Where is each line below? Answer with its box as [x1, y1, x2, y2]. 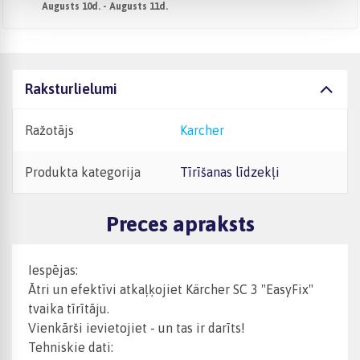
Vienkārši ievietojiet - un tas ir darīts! [28, 321, 245, 336]
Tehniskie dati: [28, 340, 113, 355]
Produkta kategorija [25, 165, 141, 179]
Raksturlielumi [25, 80, 117, 97]
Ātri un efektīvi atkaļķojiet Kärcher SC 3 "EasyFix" [28, 282, 313, 297]
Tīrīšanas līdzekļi [188, 165, 280, 179]
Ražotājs [25, 123, 74, 137]
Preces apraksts [105, 211, 255, 237]
